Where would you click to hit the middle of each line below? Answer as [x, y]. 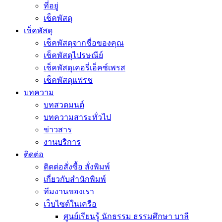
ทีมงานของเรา [69, 192]
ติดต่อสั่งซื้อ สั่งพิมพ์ [77, 167]
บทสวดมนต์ [64, 105]
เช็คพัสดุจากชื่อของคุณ [84, 43]
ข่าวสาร [58, 130]
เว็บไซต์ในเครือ [70, 204]
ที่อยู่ [51, 6]
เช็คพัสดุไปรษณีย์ [73, 55]
